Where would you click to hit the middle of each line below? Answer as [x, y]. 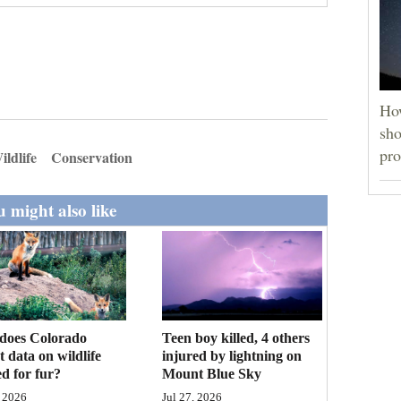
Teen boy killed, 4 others [236, 338]
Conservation [92, 157]
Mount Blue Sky [212, 374]
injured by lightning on [232, 356]
